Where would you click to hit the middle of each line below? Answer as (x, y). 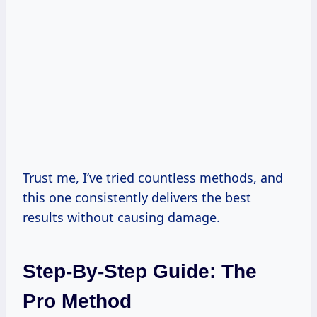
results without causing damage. (121, 217)
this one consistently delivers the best (137, 197)
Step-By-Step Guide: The (140, 271)
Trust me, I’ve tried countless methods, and (153, 177)
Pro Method (77, 301)
